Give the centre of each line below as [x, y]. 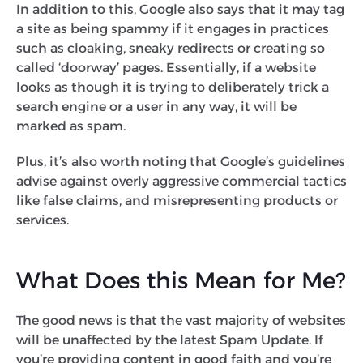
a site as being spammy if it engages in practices [173, 28]
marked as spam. [71, 126]
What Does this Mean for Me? [181, 280]
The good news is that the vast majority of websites [181, 320]
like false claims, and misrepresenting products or [177, 200]
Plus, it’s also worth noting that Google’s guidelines [181, 161]
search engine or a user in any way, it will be [156, 106]
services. [43, 220]
